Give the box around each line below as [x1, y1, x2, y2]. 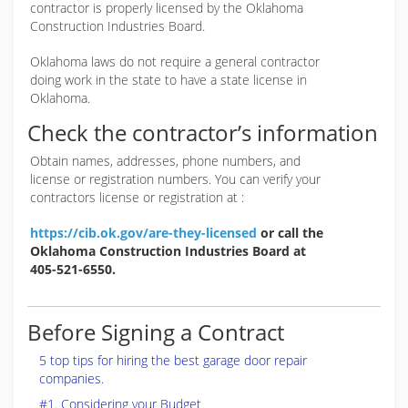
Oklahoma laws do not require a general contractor [30, 53, 320, 70]
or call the [257, 224, 323, 241]
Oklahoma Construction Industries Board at [30, 242, 306, 260]
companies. [39, 370, 104, 387]
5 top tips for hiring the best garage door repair [39, 352, 307, 369]
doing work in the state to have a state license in [30, 71, 307, 88]
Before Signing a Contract [27, 317, 284, 347]
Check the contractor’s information [27, 117, 378, 148]
